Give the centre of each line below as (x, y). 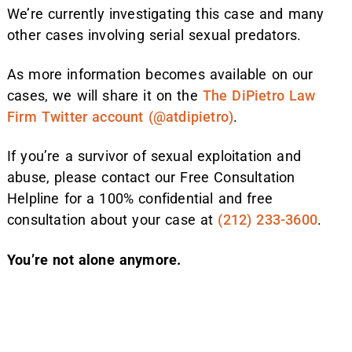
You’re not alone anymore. (94, 259)
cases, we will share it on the (105, 95)
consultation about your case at (113, 220)
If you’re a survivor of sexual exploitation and (154, 156)
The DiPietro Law (259, 95)
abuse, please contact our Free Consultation (151, 178)
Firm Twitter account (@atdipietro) (121, 116)
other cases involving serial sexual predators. (154, 35)
